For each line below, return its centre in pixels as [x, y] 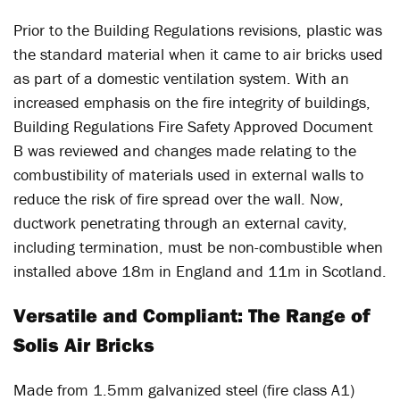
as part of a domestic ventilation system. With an [181, 78]
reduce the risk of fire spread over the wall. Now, [179, 199]
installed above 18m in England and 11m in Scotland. [200, 271]
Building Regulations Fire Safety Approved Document [193, 126]
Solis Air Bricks [84, 345]
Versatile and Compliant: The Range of [192, 315]
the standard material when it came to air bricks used [198, 54]
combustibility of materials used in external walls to [188, 175]
